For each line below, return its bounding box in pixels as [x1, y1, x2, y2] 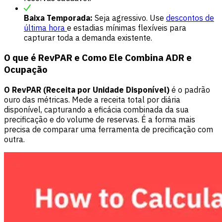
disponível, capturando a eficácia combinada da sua [4, 104, 189, 114]
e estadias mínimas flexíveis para [67, 22, 186, 33]
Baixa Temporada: [24, 12, 93, 23]
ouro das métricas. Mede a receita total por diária [4, 94, 180, 105]
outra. [4, 134, 25, 144]
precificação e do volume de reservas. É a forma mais [4, 114, 195, 124]
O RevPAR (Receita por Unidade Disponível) [4, 84, 169, 95]
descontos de [166, 12, 214, 23]
